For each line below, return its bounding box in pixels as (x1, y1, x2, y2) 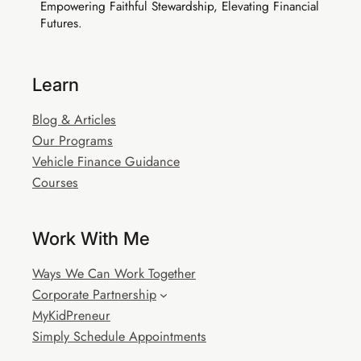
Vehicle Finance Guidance (32, 151, 180, 171)
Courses (32, 172, 78, 192)
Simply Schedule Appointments (32, 326, 206, 346)
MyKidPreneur (32, 305, 110, 325)
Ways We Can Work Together (32, 263, 196, 283)
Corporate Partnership (32, 284, 156, 304)
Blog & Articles (32, 110, 116, 129)
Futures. (40, 13, 82, 32)
